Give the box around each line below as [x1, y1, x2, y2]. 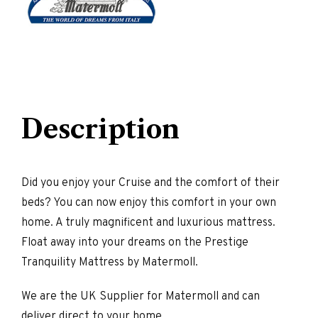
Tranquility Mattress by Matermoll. [21, 256, 198, 270]
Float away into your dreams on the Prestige [21, 236, 248, 251]
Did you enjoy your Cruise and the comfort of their [21, 176, 280, 191]
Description [21, 114, 180, 146]
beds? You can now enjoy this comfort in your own [21, 196, 276, 211]
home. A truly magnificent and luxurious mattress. [21, 216, 275, 231]
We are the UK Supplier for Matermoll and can [21, 290, 260, 305]
